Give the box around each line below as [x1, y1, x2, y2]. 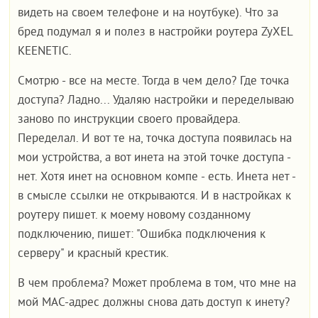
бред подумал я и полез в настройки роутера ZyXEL [18, 25, 294, 40]
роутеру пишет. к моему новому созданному [18, 208, 251, 224]
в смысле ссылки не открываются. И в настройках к [18, 189, 292, 204]
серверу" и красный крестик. [18, 246, 170, 262]
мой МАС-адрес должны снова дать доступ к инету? [18, 295, 290, 311]
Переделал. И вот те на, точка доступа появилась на [18, 131, 292, 147]
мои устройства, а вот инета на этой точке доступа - [18, 150, 291, 166]
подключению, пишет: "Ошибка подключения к [18, 227, 266, 243]
